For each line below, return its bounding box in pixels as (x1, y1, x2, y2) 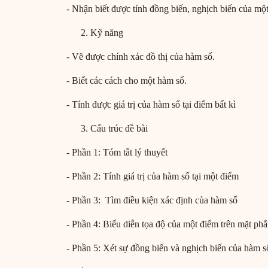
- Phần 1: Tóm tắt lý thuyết (66, 147, 167, 158)
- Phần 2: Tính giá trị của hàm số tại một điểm (66, 171, 239, 182)
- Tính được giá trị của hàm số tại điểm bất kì (66, 99, 236, 110)
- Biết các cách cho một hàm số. (66, 75, 187, 86)
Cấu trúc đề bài (90, 123, 148, 134)
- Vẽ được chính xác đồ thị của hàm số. (66, 51, 215, 62)
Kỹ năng (90, 28, 123, 38)
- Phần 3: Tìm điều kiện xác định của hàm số (66, 195, 237, 206)
